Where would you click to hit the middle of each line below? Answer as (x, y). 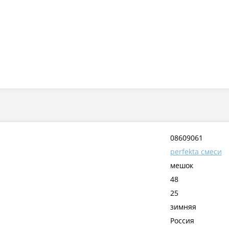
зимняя (183, 207)
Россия (182, 221)
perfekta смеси (196, 152)
